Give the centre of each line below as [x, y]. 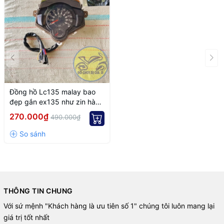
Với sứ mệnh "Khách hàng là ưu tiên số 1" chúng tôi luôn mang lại [109, 206]
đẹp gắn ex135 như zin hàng [57, 102]
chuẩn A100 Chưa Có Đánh [54, 112]
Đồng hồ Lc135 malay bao [52, 92]
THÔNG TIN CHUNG [38, 191]
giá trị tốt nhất [26, 217]
